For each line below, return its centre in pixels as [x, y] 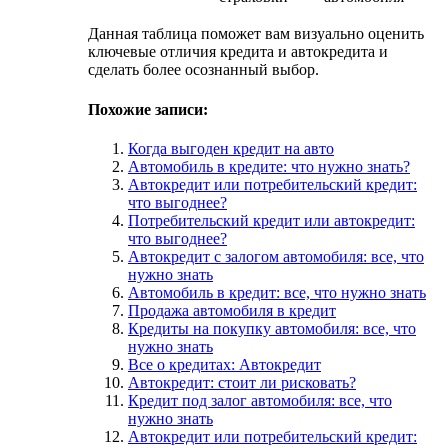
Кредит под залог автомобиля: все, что [260, 400]
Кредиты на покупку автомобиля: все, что [272, 328]
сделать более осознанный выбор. [203, 70]
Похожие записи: [148, 109]
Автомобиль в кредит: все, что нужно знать [277, 292]
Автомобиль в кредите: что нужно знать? [269, 166]
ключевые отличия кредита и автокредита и [238, 52]
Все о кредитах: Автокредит [224, 364]
